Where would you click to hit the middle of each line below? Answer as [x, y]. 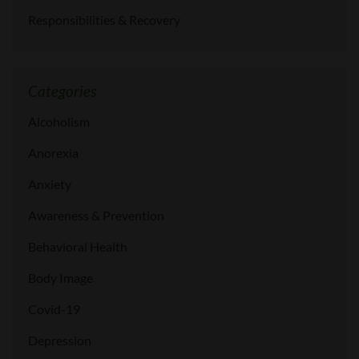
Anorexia [53, 153]
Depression [60, 341]
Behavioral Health [78, 247]
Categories [62, 91]
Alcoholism [59, 122]
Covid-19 [54, 309]
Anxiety [50, 184]
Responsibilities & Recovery [104, 19]
